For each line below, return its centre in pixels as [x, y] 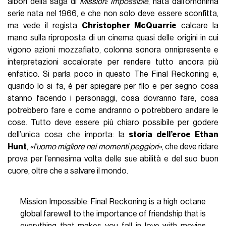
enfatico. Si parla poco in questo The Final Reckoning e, [113, 74]
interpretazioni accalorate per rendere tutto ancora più [113, 62]
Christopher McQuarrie [129, 26]
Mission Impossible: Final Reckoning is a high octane [113, 202]
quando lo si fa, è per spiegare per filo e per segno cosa [113, 87]
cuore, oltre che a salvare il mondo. [68, 171]
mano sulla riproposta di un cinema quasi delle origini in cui [113, 38]
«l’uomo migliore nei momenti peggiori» [96, 147]
